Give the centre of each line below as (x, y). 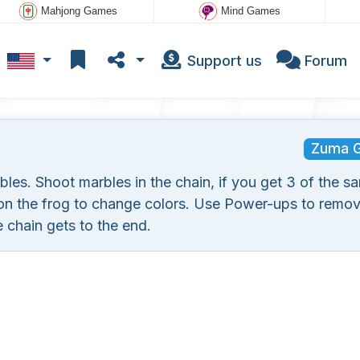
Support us (222, 60)
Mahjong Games (79, 11)
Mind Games (250, 11)
